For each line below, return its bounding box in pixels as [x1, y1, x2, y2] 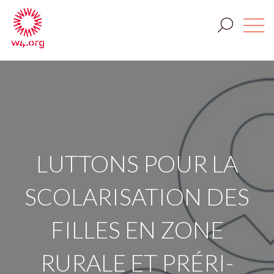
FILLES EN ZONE [50, 215, 224, 243]
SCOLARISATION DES [24, 182, 250, 210]
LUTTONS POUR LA [36, 149, 238, 177]
